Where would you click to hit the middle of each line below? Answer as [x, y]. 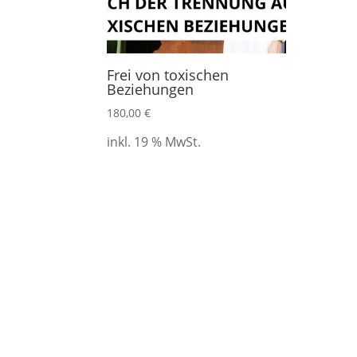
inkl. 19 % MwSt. [154, 141]
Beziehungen [151, 90]
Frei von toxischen [168, 75]
